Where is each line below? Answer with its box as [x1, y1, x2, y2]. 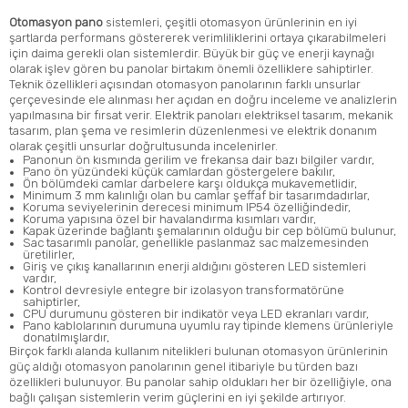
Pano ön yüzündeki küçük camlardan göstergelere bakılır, [23, 164, 335, 178]
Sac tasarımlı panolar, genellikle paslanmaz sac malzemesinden [23, 235, 369, 250]
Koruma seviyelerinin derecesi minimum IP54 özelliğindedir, [23, 199, 351, 214]
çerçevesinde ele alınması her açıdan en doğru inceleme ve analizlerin [9, 92, 397, 107]
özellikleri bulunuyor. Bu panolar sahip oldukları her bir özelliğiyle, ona [9, 374, 392, 389]
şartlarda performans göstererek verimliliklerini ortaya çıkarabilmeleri [9, 30, 386, 45]
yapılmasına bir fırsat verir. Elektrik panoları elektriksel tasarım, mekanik [9, 107, 393, 122]
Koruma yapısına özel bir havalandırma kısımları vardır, [23, 211, 316, 226]
